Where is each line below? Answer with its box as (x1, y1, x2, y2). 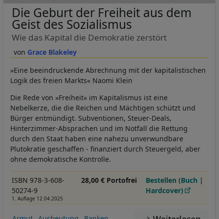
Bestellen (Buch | (146, 175, 204, 185)
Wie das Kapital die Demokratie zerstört (11, 32, 167, 44)
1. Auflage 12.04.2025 (11, 196, 63, 202)
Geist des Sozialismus (11, 16, 132, 33)
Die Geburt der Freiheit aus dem (11, 4, 192, 21)
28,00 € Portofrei (81, 175, 137, 185)
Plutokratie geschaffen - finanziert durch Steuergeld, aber (10, 144, 200, 154)
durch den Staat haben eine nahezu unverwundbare (10, 134, 183, 144)
